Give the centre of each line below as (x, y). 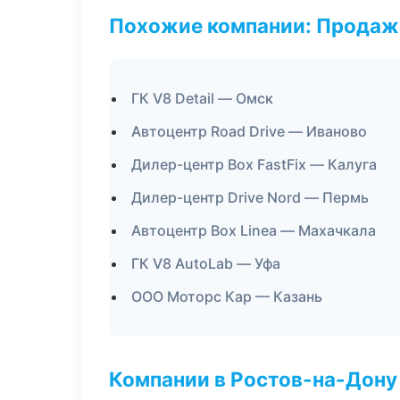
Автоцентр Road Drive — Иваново (249, 131)
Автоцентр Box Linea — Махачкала (254, 230)
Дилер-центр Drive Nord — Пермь (250, 197)
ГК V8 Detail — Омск (202, 98)
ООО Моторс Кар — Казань (227, 296)
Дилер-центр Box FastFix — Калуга (254, 164)
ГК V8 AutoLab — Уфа (206, 263)
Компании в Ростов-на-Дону (253, 379)
